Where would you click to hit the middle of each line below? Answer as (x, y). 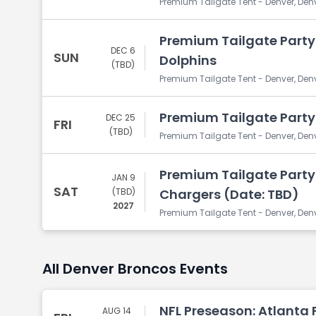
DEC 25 (121, 117)
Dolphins (188, 60)
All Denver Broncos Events (135, 269)
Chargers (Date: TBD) (229, 194)
